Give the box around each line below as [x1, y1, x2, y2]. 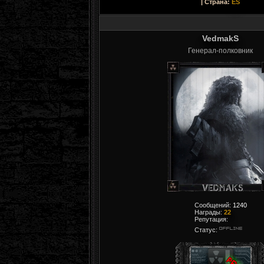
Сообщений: [194, 202, 233, 209]
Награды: [194, 209, 224, 216]
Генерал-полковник [188, 47, 253, 55]
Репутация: [194, 216, 228, 223]
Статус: [194, 226, 219, 233]
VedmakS [202, 34, 239, 43]
